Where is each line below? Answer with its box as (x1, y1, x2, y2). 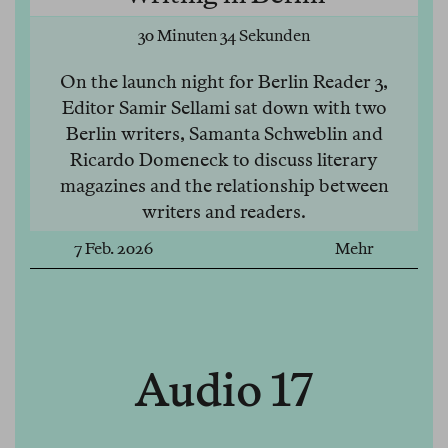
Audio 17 (134, 363, 314, 418)
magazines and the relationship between (59, 175, 389, 197)
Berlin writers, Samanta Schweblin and (65, 123, 383, 145)
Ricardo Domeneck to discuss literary (70, 149, 378, 171)
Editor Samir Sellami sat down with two (61, 97, 387, 119)
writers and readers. (142, 201, 306, 223)
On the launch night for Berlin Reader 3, (60, 71, 388, 93)
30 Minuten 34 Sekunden (138, 26, 310, 46)
